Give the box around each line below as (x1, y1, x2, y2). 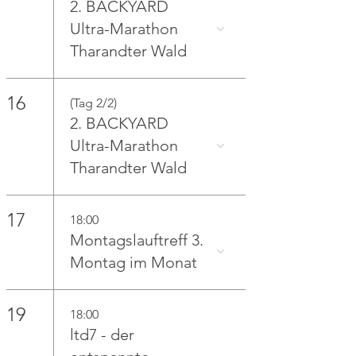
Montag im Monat (70, 253, 198, 272)
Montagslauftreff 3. (70, 230, 204, 250)
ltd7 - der (70, 325, 135, 344)
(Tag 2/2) (70, 95, 118, 110)
